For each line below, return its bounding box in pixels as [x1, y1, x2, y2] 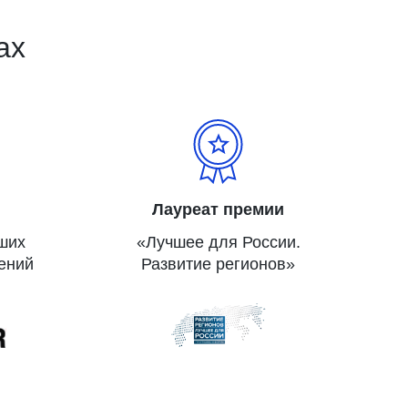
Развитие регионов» [141, 255, 296, 273]
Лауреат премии [152, 200, 285, 219]
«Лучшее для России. [136, 233, 301, 251]
